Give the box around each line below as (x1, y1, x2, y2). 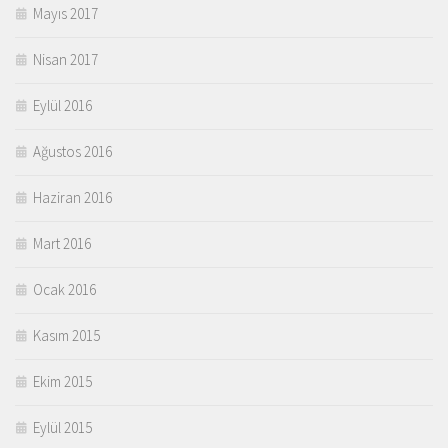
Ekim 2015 (33, 372, 92, 392)
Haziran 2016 (33, 188, 112, 208)
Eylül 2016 (33, 96, 92, 116)
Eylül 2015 (33, 418, 92, 438)
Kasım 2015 (33, 326, 100, 346)
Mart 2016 (33, 234, 91, 254)
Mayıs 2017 (33, 4, 98, 24)
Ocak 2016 (33, 280, 96, 300)
